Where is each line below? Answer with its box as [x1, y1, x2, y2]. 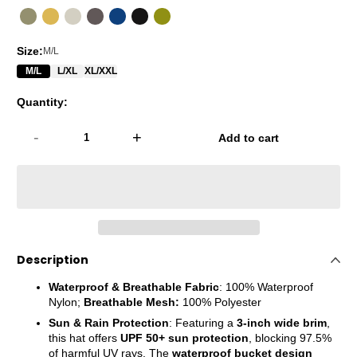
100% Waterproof [226, 280, 313, 293]
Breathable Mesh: [84, 296, 179, 308]
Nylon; [49, 296, 84, 308]
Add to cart [218, 131, 279, 144]
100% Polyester [179, 296, 261, 308]
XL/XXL [84, 65, 117, 76]
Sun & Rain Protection [49, 316, 169, 329]
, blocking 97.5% [249, 331, 331, 344]
